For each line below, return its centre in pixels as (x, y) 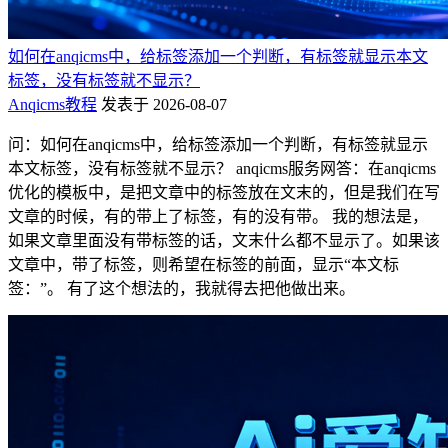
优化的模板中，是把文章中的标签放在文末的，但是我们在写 (224, 192)
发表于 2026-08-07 (164, 104)
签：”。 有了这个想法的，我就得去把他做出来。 (181, 288)
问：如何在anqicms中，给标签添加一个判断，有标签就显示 (218, 144)
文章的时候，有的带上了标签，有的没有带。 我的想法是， (218, 216)
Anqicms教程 (52, 104)
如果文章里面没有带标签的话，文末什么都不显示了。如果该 (224, 240)
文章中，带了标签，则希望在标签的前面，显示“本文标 (203, 264)
